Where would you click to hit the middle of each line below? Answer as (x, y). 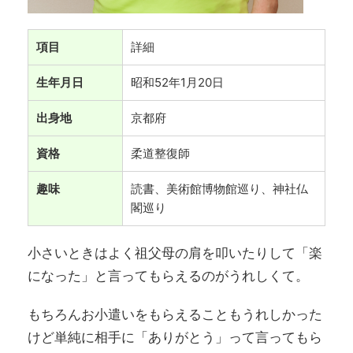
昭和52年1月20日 (177, 83)
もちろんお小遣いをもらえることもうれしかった (175, 315)
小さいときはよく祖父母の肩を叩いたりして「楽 (175, 253)
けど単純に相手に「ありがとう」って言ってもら (175, 338)
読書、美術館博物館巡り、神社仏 (219, 189)
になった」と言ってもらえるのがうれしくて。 (168, 276)
